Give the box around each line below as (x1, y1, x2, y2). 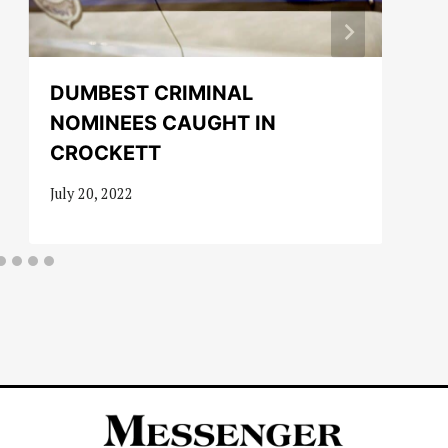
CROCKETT (49, 140, 161, 165)
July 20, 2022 (49, 183, 133, 203)
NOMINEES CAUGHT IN (49, 110, 276, 135)
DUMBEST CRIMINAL (49, 80, 253, 105)
